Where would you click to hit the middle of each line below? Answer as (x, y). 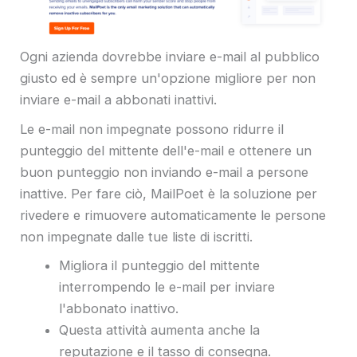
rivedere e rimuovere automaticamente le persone (173, 215)
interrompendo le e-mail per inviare (167, 287)
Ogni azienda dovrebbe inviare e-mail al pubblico (170, 57)
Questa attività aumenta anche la (160, 330)
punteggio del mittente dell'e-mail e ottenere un (166, 150)
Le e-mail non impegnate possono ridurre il (152, 129)
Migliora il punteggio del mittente (160, 266)
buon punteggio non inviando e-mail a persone (164, 172)
